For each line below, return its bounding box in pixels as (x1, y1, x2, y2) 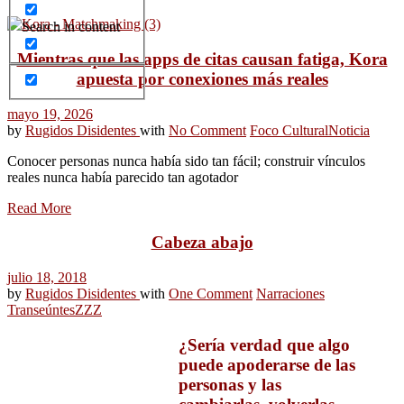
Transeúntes (7, 302, 75, 318)
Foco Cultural (250, 122, 328, 138)
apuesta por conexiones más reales (76, 69, 328, 88)
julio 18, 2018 (7, 270, 87, 286)
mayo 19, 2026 (7, 106, 93, 122)
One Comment (169, 286, 252, 302)
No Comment (169, 122, 246, 138)
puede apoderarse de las (179, 354, 355, 374)
